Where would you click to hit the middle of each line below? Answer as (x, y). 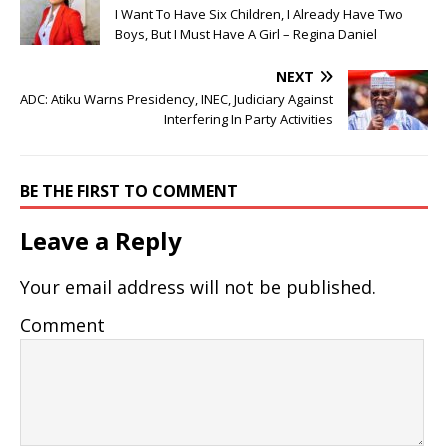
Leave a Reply (101, 241)
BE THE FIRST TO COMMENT (129, 191)
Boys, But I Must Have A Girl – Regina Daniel (246, 34)
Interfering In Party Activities (248, 119)
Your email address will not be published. (198, 287)
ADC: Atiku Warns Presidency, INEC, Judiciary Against (176, 99)
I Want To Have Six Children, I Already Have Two (259, 14)
